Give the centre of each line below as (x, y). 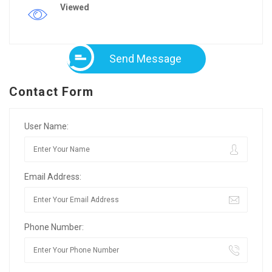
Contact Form (52, 91)
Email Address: (53, 176)
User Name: (46, 126)
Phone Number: (54, 227)
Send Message (145, 58)
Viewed (75, 7)
